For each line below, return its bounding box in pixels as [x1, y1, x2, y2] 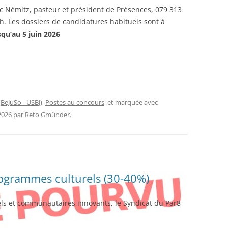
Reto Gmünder [25, 110, 70, 119]
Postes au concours [45, 98, 104, 107]
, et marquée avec [104, 98, 158, 107]
